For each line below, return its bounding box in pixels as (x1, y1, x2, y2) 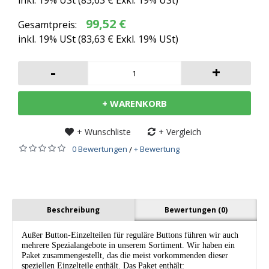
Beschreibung (47, 205, 100, 215)
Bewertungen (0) (164, 205, 228, 215)
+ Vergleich (159, 126, 201, 138)
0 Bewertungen (72, 144, 127, 154)
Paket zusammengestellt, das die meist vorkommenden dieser (22, 251, 228, 260)
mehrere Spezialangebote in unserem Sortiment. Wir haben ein (22, 241, 235, 250)
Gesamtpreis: (18, 18, 77, 31)
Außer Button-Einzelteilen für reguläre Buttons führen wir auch (22, 231, 238, 240)
